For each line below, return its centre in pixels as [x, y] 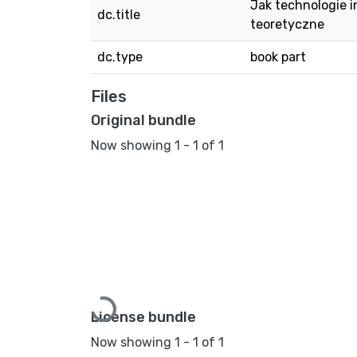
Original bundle [143, 120]
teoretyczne [287, 24]
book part [278, 57]
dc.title [119, 15]
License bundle [143, 317]
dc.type [120, 57]
